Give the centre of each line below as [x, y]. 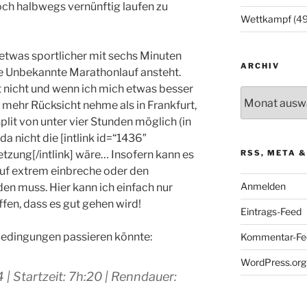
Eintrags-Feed [271, 212]
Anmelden [263, 186]
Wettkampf [266, 19]
